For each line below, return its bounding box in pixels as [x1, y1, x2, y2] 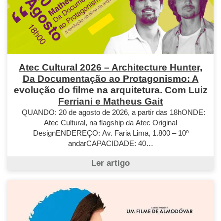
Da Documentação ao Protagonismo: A [22, 74, 199, 84]
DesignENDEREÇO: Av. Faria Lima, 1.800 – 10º [33, 129, 188, 138]
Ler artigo [91, 158, 130, 168]
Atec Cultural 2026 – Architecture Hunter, [19, 62, 202, 73]
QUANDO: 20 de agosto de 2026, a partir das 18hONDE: [16, 108, 205, 117]
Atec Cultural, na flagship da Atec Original [44, 118, 177, 127]
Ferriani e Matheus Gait [58, 96, 163, 107]
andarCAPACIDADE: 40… [68, 139, 153, 148]
